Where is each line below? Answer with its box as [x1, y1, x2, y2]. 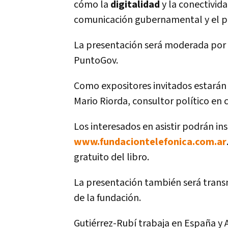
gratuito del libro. [74, 151, 149, 164]
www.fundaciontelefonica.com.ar [74, 135, 226, 149]
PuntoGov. [74, 54, 118, 67]
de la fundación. [74, 191, 141, 205]
